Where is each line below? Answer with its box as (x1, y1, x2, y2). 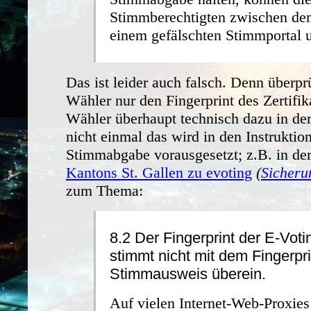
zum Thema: (66, 181, 143, 199)
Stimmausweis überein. (110, 264, 266, 283)
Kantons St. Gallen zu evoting (66, 163, 252, 181)
